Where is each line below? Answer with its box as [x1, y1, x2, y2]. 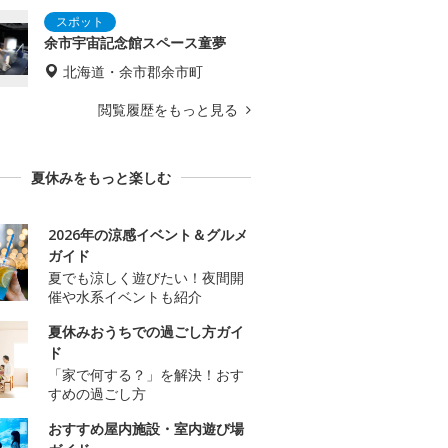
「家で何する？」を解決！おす [48, 365, 244, 385]
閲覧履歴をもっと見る [98, 100, 242, 120]
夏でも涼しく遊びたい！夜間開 [48, 268, 244, 288]
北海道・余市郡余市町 [63, 62, 203, 82]
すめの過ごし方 [48, 384, 146, 404]
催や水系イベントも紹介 [48, 287, 202, 307]
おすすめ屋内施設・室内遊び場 [48, 419, 244, 439]
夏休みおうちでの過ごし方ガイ [48, 322, 244, 342]
